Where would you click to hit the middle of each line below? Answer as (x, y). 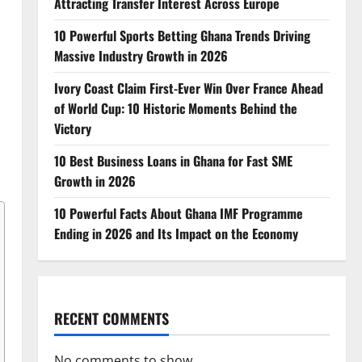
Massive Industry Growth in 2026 (141, 56)
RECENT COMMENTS (111, 318)
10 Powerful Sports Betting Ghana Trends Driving (182, 36)
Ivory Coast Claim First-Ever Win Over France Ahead (188, 88)
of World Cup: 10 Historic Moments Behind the (175, 108)
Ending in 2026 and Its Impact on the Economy (176, 234)
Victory (72, 128)
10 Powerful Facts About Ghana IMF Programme (178, 213)
